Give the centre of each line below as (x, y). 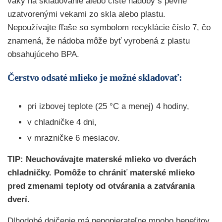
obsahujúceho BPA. (43, 54)
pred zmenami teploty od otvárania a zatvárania (101, 186)
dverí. (19, 199)
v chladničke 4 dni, (62, 122)
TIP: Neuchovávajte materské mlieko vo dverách (102, 159)
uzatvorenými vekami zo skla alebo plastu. (86, 14)
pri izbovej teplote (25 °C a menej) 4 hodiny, (108, 106)
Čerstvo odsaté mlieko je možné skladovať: (95, 77)
